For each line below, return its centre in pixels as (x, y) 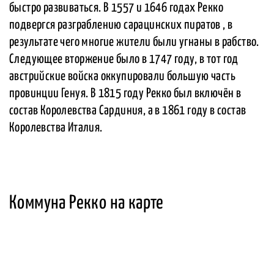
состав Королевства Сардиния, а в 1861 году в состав (128, 111)
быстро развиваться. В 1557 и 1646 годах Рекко (116, 8)
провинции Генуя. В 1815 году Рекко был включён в (125, 94)
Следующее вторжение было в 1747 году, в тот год (124, 60)
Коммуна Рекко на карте (87, 203)
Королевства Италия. (56, 128)
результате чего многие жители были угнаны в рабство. (134, 43)
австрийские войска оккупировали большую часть (123, 77)
